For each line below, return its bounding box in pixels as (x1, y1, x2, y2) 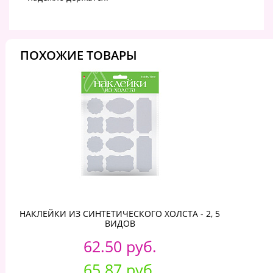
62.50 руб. (83, 236, 157, 257)
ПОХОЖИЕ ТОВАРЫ (20, 47, 137, 64)
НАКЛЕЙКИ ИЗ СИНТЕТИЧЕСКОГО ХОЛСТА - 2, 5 (19, 208, 220, 220)
